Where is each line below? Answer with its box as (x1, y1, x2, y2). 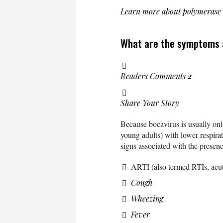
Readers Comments (120, 70, 188, 81)
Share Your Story (120, 97, 179, 108)
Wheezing (131, 193, 163, 204)
